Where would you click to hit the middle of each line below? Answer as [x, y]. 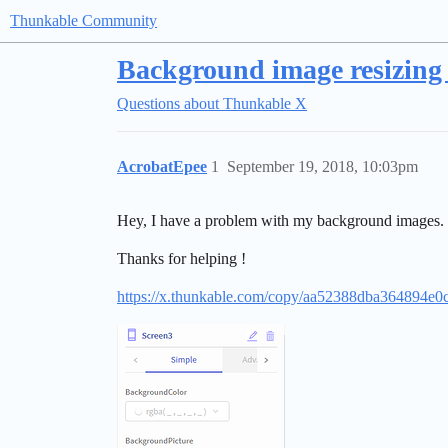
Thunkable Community [83, 20]
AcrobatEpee [162, 166]
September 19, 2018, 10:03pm [322, 166]
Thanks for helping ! [181, 258]
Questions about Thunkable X [212, 103]
